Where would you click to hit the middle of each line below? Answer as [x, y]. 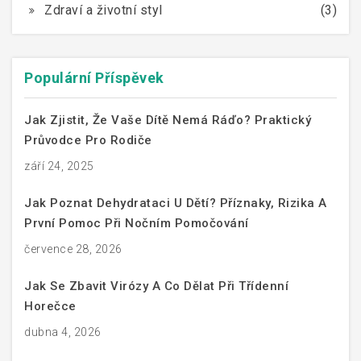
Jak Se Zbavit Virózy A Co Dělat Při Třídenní [156, 286]
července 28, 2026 [73, 249]
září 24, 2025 [59, 166]
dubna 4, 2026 [63, 332]
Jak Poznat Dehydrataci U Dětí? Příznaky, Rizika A [176, 203]
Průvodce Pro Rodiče [88, 141]
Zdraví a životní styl [104, 10]
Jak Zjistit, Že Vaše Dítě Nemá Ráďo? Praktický [168, 120]
